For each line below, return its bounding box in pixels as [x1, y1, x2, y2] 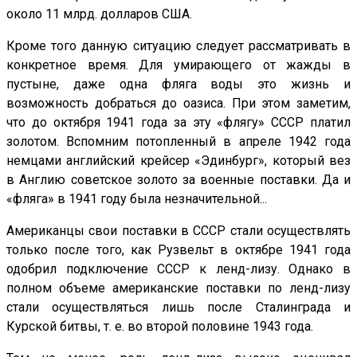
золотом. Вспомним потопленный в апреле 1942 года [6, 134, 351, 150]
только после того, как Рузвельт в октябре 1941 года [6, 242, 351, 258]
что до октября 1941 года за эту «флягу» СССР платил [6, 115, 351, 131]
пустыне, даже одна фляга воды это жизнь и [6, 76, 351, 92]
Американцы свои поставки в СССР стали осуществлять [6, 223, 351, 239]
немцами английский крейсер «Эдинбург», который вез [6, 153, 351, 169]
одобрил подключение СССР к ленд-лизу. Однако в [6, 261, 351, 277]
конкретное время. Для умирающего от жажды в [6, 57, 351, 73]
